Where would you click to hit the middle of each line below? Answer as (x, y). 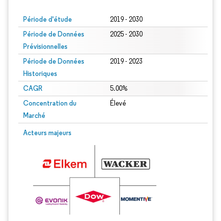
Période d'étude (48, 19)
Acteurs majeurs (47, 133)
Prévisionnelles (45, 46)
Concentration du (50, 103)
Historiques (40, 74)
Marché (34, 115)
